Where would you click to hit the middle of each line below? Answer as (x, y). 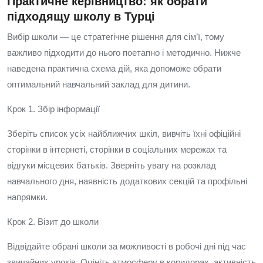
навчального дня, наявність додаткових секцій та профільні (127, 181)
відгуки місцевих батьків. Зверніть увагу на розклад (112, 165)
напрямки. (27, 197)
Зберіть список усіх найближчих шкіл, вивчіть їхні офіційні (124, 134)
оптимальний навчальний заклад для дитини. (99, 84)
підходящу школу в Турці (81, 16)
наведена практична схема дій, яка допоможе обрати (114, 68)
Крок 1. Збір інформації (53, 109)
